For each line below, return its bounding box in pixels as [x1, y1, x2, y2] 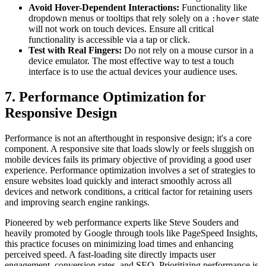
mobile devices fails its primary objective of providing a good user [5, 154, 251, 164]
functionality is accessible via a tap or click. [28, 34, 190, 45]
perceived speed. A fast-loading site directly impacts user [5, 249, 216, 259]
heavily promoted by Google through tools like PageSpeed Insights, [5, 227, 258, 238]
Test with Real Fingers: [28, 45, 122, 55]
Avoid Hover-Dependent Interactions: [28, 2, 179, 12]
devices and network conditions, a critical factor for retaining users [5, 186, 252, 197]
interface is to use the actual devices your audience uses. [28, 66, 237, 77]
